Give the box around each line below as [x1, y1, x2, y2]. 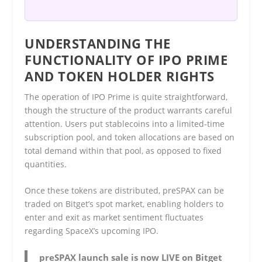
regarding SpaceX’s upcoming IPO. [25, 225, 159, 236]
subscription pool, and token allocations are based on [25, 131, 235, 143]
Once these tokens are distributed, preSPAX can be [25, 184, 225, 196]
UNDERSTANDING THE [25, 34, 171, 52]
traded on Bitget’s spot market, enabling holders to [25, 198, 224, 209]
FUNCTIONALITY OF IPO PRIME [25, 50, 228, 68]
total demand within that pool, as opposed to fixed [25, 144, 222, 156]
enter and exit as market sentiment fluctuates [25, 211, 204, 223]
